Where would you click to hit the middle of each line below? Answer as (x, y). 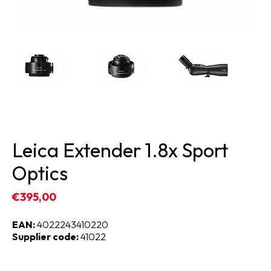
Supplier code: (45, 237)
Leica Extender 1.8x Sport (120, 150)
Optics (40, 173)
